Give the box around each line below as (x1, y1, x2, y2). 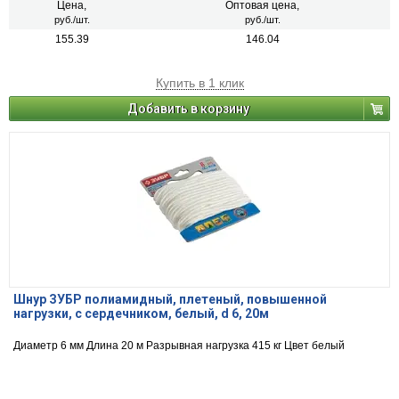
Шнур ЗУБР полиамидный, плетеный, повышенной (13, 292, 327, 307)
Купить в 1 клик (155, 76, 244, 91)
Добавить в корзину (127, 102, 249, 117)
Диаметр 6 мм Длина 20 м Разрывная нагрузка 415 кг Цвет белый (13, 339, 345, 353)
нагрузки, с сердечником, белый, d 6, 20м (13, 306, 269, 322)
